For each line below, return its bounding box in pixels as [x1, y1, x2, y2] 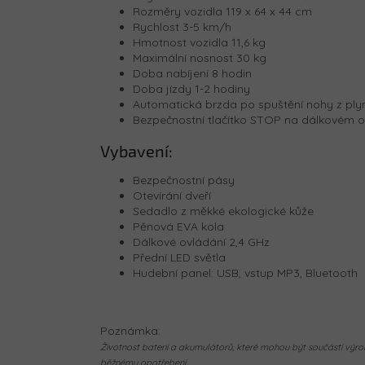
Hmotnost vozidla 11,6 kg [133, 34, 266, 50]
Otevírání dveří [133, 188, 211, 204]
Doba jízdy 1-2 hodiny [133, 81, 250, 96]
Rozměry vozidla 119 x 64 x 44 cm [133, 3, 312, 19]
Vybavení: [100, 140, 173, 161]
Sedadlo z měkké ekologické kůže [133, 204, 314, 219]
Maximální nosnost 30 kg [133, 50, 266, 65]
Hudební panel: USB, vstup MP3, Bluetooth [133, 266, 358, 281]
